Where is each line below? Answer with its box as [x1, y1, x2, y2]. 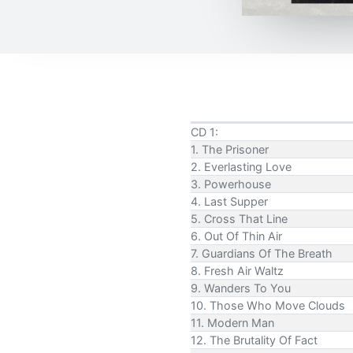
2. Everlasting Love [191, 159, 292, 173]
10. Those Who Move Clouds [191, 298, 345, 312]
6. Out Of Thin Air [191, 229, 282, 243]
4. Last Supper [191, 194, 268, 208]
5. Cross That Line [191, 211, 288, 225]
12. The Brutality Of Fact [191, 333, 318, 347]
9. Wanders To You [191, 281, 291, 295]
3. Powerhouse [191, 176, 271, 191]
